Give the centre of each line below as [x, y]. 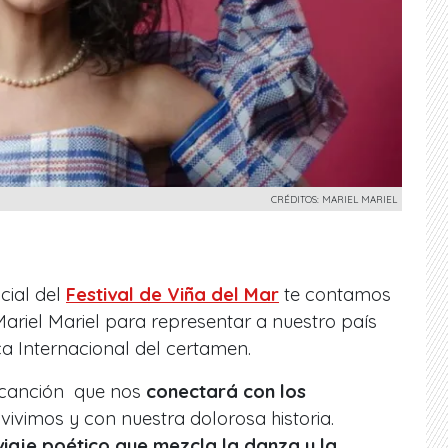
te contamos [335, 294]
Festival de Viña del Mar [172, 294]
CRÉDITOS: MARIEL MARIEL [334, 198]
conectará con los [226, 391]
